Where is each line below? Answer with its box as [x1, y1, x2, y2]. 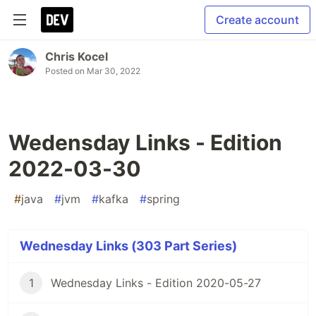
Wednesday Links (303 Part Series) [20, 238, 237, 253]
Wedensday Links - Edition [8, 130, 282, 155]
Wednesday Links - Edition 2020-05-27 [51, 276, 261, 290]
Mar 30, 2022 [87, 66, 140, 76]
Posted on [45, 66, 87, 76]
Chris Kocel [45, 49, 108, 63]
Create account [216, 13, 299, 27]
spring [147, 192, 180, 206]
